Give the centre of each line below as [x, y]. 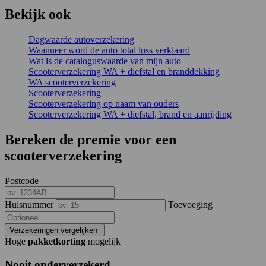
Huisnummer [29, 204]
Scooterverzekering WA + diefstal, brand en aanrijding [130, 115]
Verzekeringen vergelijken [55, 230]
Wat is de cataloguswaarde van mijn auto [105, 61]
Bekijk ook [38, 15]
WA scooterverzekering [72, 83]
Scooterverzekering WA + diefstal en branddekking [124, 72]
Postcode [22, 180]
